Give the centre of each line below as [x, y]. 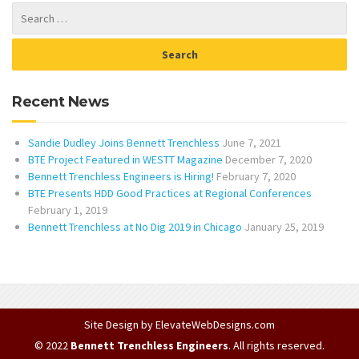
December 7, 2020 [268, 160]
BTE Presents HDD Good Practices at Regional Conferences [170, 194]
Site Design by [120, 325]
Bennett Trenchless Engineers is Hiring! [121, 177]
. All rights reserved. [276, 346]
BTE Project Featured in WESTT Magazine [125, 160]
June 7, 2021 [252, 143]
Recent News [61, 102]
